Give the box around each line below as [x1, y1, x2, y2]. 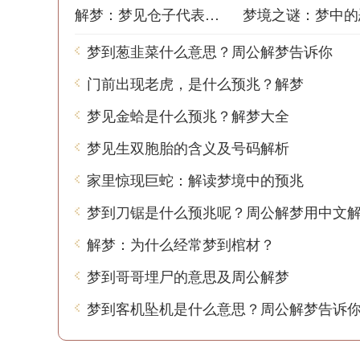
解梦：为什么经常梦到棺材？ [87, 233, 275, 254]
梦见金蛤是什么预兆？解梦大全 [87, 104, 289, 125]
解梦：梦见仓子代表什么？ [205, 3, 219, 24]
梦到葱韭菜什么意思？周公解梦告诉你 [87, 40, 333, 61]
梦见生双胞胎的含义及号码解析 [87, 137, 289, 157]
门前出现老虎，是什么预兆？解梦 [87, 72, 304, 93]
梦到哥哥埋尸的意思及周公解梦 [87, 265, 289, 286]
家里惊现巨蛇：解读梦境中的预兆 [87, 169, 304, 190]
